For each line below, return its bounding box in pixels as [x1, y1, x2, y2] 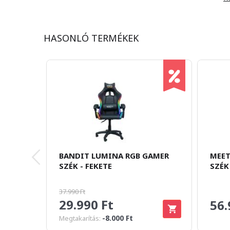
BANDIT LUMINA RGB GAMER [59, 150, 169, 161]
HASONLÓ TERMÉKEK [44, 32, 139, 44]
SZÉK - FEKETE [59, 161, 112, 171]
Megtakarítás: [59, 214, 102, 223]
